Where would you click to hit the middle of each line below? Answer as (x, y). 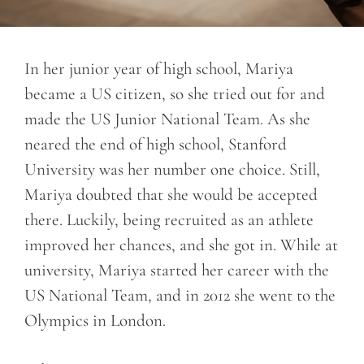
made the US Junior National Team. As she (167, 119)
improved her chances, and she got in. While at (181, 245)
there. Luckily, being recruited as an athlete (169, 220)
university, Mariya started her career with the (177, 271)
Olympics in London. (95, 321)
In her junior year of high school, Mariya (159, 69)
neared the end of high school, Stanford (156, 145)
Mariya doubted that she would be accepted (171, 195)
